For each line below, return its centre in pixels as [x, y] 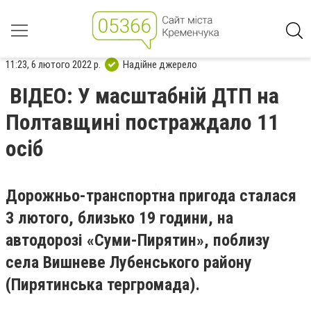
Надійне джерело [160, 64]
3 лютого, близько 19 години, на [119, 218]
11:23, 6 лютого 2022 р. [53, 64]
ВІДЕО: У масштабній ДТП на [144, 96]
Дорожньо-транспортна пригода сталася [151, 196]
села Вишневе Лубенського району [129, 262]
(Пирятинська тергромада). [103, 285]
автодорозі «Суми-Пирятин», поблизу [138, 240]
